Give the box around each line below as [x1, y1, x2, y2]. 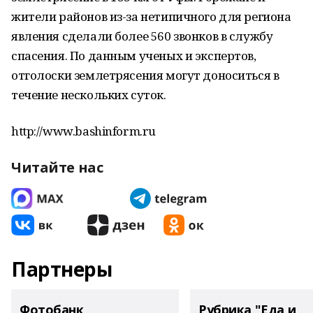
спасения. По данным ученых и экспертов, [11, 48, 256, 64]
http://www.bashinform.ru [11, 123, 156, 139]
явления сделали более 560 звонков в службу [11, 28, 273, 44]
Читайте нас [11, 158, 103, 177]
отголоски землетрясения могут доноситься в [11, 67, 279, 83]
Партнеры [11, 256, 112, 282]
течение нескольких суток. [11, 87, 166, 103]
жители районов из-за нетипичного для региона [11, 8, 291, 24]
